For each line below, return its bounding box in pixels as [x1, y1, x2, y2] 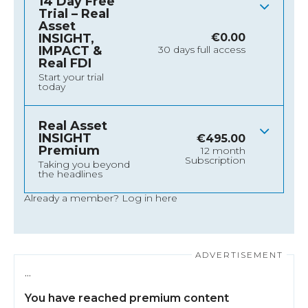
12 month [201, 144, 245, 157]
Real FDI [38, 56, 91, 71]
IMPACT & [38, 43, 102, 59]
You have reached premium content [25, 291, 229, 305]
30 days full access [158, 43, 245, 56]
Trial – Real [38, 6, 109, 22]
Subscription [185, 154, 245, 167]
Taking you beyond [38, 158, 130, 171]
